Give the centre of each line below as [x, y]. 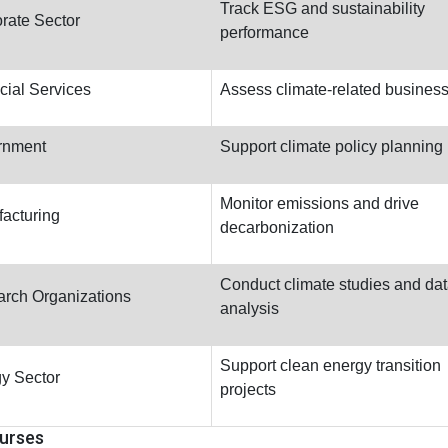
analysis [249, 308]
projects [248, 389]
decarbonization [277, 227]
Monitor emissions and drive [319, 203]
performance [264, 32]
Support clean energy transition [330, 365]
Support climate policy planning [331, 146]
